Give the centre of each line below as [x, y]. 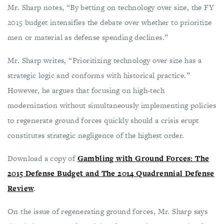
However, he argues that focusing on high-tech [86, 90]
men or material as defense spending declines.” [88, 37]
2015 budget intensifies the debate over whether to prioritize [110, 22]
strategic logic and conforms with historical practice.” [99, 75]
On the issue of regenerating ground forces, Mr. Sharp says [108, 211]
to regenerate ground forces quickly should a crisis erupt [103, 120]
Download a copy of [41, 158]
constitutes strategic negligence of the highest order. [96, 135]
